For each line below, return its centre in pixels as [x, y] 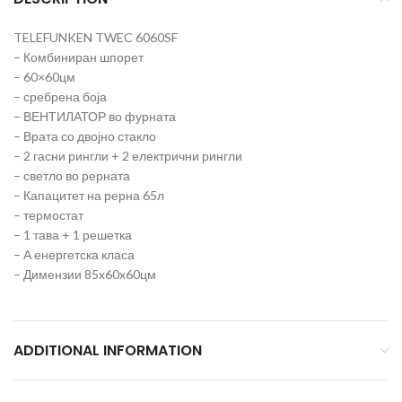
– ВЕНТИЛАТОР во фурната [95, 116]
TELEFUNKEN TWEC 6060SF [96, 37]
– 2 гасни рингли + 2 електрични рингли [128, 156]
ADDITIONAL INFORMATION [108, 350]
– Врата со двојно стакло [85, 136]
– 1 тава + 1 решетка [73, 235]
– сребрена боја [60, 96]
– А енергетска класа [74, 254]
